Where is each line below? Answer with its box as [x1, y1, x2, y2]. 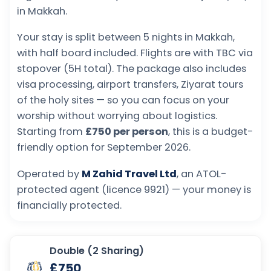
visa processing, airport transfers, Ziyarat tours [17, 77, 243, 92]
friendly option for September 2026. [17, 140, 191, 155]
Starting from [17, 125, 85, 139]
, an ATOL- [177, 166, 227, 181]
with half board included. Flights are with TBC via [17, 46, 253, 60]
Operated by [17, 166, 82, 181]
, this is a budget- [168, 125, 253, 139]
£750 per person [85, 125, 168, 139]
